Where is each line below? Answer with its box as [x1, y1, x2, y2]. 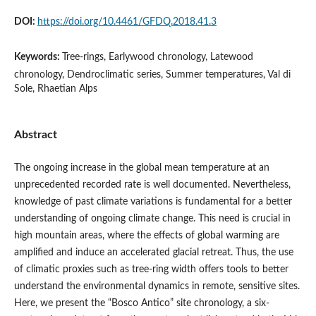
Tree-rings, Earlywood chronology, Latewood [61, 51, 253, 62]
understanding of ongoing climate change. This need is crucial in [13, 213, 291, 224]
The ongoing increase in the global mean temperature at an [13, 162, 269, 173]
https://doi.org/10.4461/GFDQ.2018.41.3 [37, 16, 217, 27]
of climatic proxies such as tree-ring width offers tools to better [13, 264, 288, 274]
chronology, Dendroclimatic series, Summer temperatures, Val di [13, 69, 291, 80]
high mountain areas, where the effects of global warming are [13, 230, 279, 241]
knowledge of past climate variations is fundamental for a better [13, 196, 292, 207]
